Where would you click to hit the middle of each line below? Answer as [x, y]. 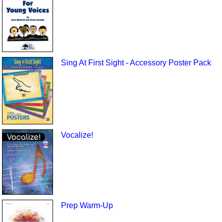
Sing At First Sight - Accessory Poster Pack [136, 62]
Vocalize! [77, 135]
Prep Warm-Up [87, 206]
